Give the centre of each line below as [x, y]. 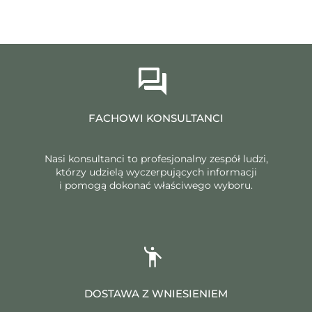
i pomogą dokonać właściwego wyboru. [156, 185]
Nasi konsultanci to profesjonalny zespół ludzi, [156, 158]
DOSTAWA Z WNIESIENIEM [156, 293]
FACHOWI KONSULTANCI [156, 118]
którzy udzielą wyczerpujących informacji [156, 172]
